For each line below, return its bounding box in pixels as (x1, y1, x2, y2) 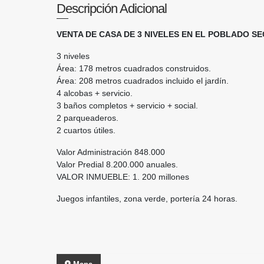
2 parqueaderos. (57, 113, 121, 123)
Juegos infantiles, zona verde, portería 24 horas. (57, 194, 237, 203)
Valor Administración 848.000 (57, 147, 165, 157)
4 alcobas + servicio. (57, 88, 135, 98)
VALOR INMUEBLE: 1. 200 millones (57, 172, 189, 181)
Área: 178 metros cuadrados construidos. (57, 64, 213, 73)
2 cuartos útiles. (57, 126, 118, 135)
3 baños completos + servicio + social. (57, 101, 200, 110)
